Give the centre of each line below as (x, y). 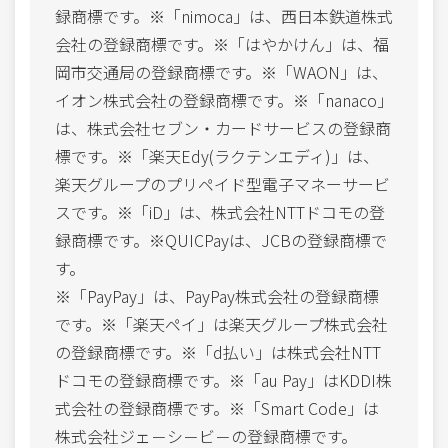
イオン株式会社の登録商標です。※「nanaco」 (224, 99)
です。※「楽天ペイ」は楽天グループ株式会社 (221, 323)
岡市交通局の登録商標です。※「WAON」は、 (221, 71)
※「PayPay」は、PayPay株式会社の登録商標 (217, 295)
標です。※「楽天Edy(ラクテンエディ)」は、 (217, 155)
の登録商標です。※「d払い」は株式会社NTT (218, 351)
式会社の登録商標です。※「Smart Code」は (217, 407)
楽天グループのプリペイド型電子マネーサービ (222, 183)
